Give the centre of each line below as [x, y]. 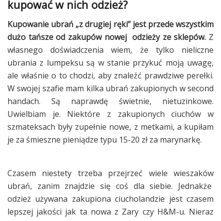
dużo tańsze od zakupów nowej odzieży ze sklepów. [107, 37]
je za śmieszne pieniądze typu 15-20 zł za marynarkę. [105, 139]
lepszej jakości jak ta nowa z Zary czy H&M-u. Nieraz [110, 211]
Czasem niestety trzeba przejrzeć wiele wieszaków [110, 173]
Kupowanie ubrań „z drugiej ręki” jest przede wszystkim [110, 24]
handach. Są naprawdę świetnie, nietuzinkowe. [110, 101]
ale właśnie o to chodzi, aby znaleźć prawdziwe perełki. [110, 75]
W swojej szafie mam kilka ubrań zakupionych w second [110, 88]
